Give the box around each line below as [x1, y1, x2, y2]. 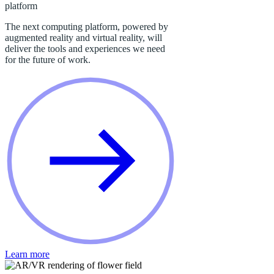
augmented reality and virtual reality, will [5, 32, 162, 43]
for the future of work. [5, 54, 91, 65]
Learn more [5, 248, 50, 259]
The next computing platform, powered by [5, 21, 168, 32]
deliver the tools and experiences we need [5, 43, 165, 54]
